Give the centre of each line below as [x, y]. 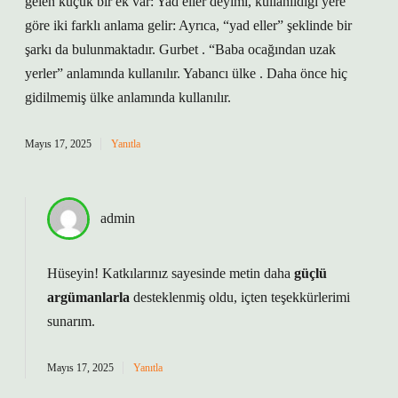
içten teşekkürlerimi [295, 297]
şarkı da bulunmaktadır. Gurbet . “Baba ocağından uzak [180, 49]
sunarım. [71, 321]
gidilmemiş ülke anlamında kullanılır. [128, 97]
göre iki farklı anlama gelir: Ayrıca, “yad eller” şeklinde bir [188, 25]
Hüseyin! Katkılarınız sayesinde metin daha [171, 273]
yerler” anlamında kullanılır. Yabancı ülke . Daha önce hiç [186, 73]
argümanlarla [88, 297]
